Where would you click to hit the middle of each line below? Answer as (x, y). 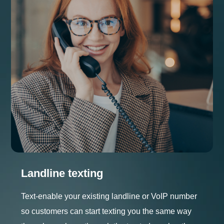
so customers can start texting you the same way (106, 211)
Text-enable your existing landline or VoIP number (109, 196)
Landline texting (62, 173)
